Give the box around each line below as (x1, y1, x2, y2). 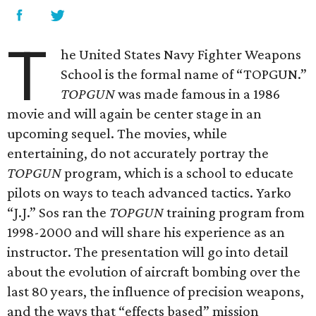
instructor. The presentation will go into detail (7, 243, 288, 260)
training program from (166, 204, 305, 221)
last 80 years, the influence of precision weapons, (7, 283, 304, 300)
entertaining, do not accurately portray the (7, 145, 269, 162)
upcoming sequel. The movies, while (7, 125, 227, 142)
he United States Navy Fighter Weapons (61, 46, 302, 63)
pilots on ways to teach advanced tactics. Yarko (7, 184, 291, 201)
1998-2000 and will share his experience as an (7, 224, 285, 241)
